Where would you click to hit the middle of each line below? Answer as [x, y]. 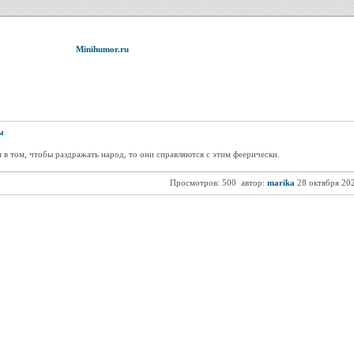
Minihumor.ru [102, 49]
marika [281, 183]
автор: [252, 183]
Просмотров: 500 [203, 183]
